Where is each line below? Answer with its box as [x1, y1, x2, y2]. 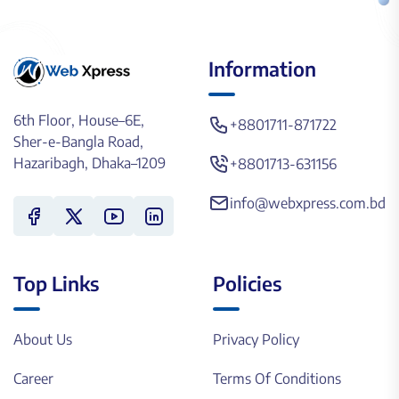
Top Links [13, 271, 99, 296]
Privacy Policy [213, 330, 299, 348]
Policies [213, 271, 281, 296]
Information [208, 56, 316, 81]
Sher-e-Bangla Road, [13, 133, 143, 151]
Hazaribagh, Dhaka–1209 [13, 154, 166, 172]
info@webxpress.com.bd [230, 194, 386, 212]
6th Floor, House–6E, [13, 111, 144, 129]
